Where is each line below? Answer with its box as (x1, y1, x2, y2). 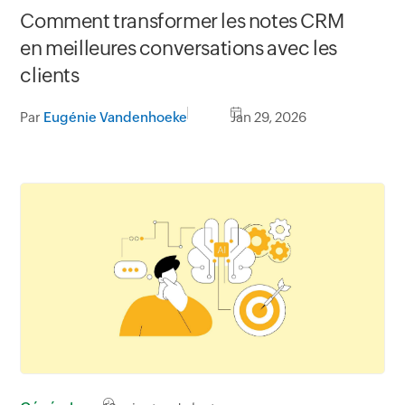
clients (20, 64, 80, 88)
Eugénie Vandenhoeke (43, 109, 188, 126)
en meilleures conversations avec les (20, 37, 337, 61)
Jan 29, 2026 (231, 109, 307, 126)
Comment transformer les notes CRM (20, 10, 344, 33)
